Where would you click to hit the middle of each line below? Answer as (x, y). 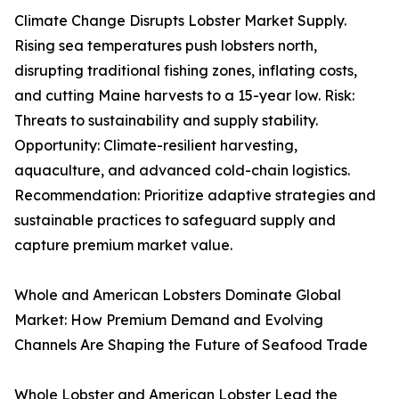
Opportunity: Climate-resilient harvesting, (156, 145)
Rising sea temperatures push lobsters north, (166, 45)
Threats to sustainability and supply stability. (166, 120)
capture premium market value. (123, 244)
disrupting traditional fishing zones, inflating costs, (186, 70)
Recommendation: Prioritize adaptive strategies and (195, 195)
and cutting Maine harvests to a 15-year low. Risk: (184, 95)
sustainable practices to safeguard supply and (175, 220)
